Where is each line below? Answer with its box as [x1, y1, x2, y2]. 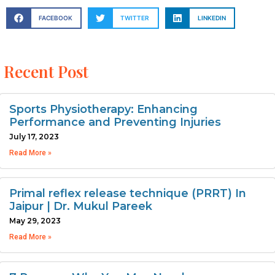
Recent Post [4, 60, 88, 82]
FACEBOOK [38, 14, 72, 21]
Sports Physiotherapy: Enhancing [9, 102, 198, 116]
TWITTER [120, 14, 150, 21]
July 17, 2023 [9, 131, 59, 141]
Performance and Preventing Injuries [9, 115, 221, 129]
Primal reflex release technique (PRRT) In [9, 186, 246, 200]
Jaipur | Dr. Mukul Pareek [9, 199, 152, 213]
